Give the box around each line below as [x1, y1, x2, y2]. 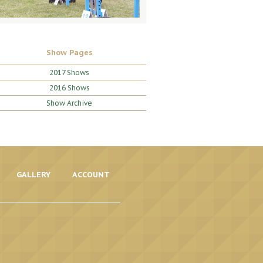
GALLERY [16, 170, 50, 180]
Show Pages [46, 48, 93, 58]
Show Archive [46, 99, 93, 108]
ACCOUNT [72, 170, 110, 180]
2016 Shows [49, 83, 90, 93]
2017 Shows [49, 68, 90, 77]
